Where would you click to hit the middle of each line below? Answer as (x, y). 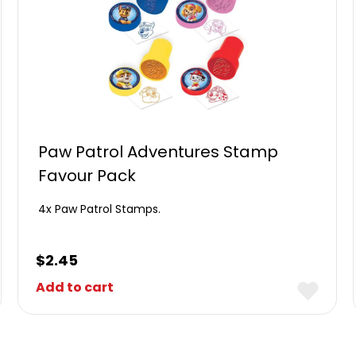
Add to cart (75, 287)
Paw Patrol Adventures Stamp (159, 152)
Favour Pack (87, 176)
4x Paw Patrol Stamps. (100, 209)
